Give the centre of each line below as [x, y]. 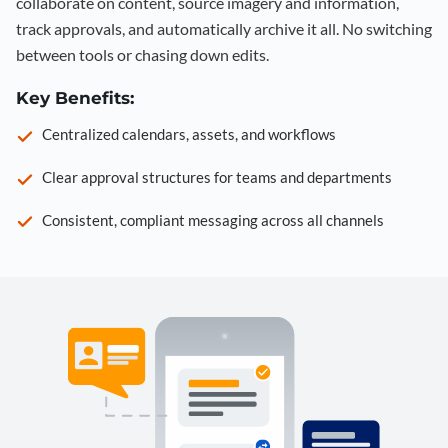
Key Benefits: [75, 97]
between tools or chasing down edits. [142, 54]
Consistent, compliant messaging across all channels [213, 219]
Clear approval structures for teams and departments [217, 177]
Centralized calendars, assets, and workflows [189, 134]
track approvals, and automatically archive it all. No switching [224, 28]
